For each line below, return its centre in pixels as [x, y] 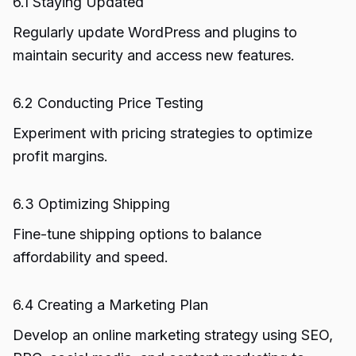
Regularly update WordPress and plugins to [155, 32]
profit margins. [60, 156]
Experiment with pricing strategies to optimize [163, 133]
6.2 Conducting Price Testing [108, 103]
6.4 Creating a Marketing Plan [110, 305]
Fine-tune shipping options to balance [137, 234]
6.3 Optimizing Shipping [91, 204]
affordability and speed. [91, 257]
